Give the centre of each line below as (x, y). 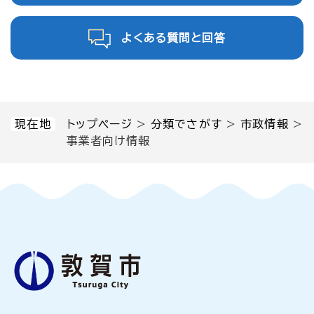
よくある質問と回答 (174, 37)
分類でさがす (186, 124)
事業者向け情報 (108, 141)
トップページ (100, 124)
